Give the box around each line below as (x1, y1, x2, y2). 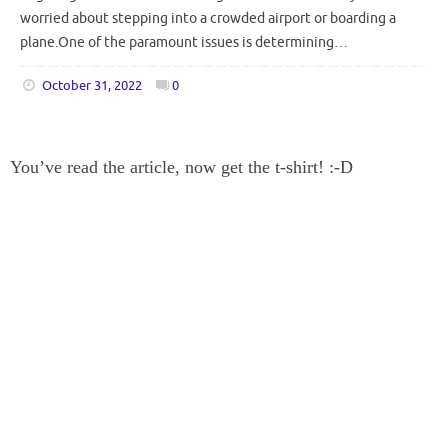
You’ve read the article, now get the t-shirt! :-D (10, 156, 353, 177)
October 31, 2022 (41, 77, 142, 94)
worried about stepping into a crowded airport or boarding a (20, 9, 396, 28)
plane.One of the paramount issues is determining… (20, 33, 348, 52)
